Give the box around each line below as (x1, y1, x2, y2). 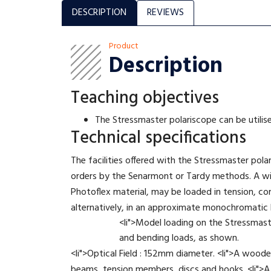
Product (109, 39, 139, 53)
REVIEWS (147, 5, 184, 21)
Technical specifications (71, 125, 246, 152)
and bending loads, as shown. (119, 230, 239, 246)
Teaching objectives (71, 85, 219, 112)
